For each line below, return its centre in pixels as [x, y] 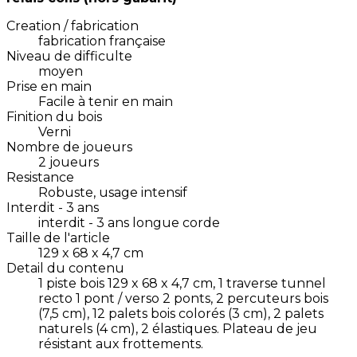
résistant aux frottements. [121, 344]
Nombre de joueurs [69, 147]
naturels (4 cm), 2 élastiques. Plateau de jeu [178, 329]
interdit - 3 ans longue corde [129, 223]
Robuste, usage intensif [113, 193]
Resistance [40, 178]
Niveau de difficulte [69, 57]
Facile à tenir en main [106, 102]
